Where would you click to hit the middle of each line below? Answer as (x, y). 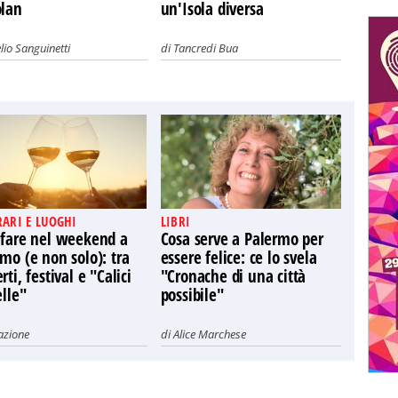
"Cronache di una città (233, 276)
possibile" (192, 295)
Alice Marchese (209, 334)
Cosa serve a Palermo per (242, 239)
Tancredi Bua (205, 48)
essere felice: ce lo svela (239, 258)
